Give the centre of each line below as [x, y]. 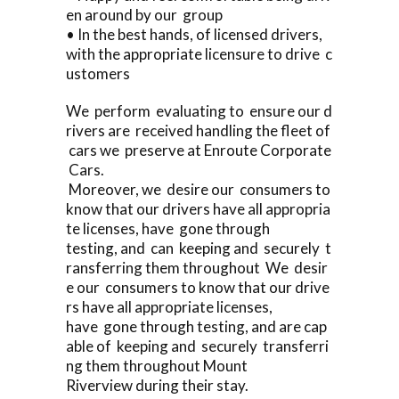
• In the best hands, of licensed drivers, [195, 34]
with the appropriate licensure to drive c [199, 53]
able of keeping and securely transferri [197, 346]
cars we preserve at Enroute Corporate [199, 150]
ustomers [98, 73]
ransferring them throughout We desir [197, 267]
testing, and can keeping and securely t [199, 248]
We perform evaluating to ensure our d [199, 110]
